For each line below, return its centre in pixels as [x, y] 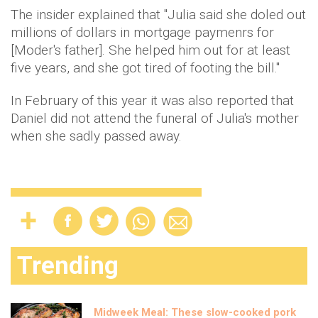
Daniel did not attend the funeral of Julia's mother [155, 118]
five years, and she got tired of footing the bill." [145, 68]
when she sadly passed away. [98, 136]
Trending [68, 266]
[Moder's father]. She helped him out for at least [150, 50]
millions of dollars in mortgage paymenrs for [142, 32]
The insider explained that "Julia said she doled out [158, 15]
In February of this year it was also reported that [152, 100]
